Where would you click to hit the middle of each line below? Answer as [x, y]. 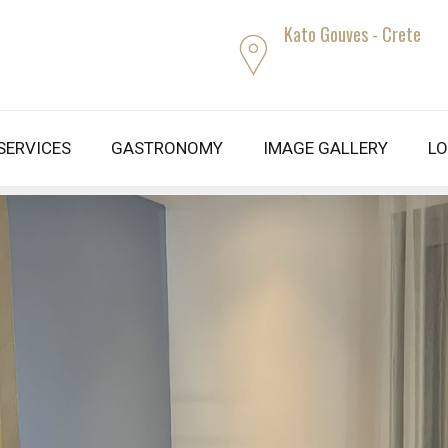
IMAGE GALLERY [325, 148]
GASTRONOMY [167, 148]
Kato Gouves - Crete [353, 33]
